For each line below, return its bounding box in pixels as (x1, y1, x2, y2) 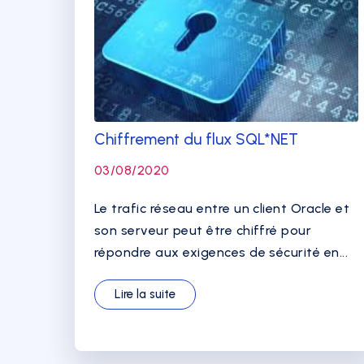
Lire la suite (115, 287, 175, 301)
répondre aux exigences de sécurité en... (94, 245, 349, 260)
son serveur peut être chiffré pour (94, 223, 312, 238)
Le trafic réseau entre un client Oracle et (94, 201, 350, 216)
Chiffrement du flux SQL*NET (94, 130, 298, 149)
